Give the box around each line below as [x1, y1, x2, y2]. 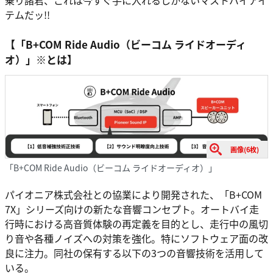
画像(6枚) [230, 144, 259, 154]
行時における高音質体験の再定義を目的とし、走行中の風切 [5, 216, 268, 231]
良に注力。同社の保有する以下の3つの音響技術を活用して [5, 245, 264, 260]
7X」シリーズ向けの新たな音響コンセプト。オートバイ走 [5, 201, 259, 216]
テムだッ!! [5, 7, 50, 22]
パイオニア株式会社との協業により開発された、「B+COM [5, 186, 262, 202]
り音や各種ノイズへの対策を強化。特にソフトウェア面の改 [5, 230, 268, 246]
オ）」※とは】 [5, 51, 77, 67]
